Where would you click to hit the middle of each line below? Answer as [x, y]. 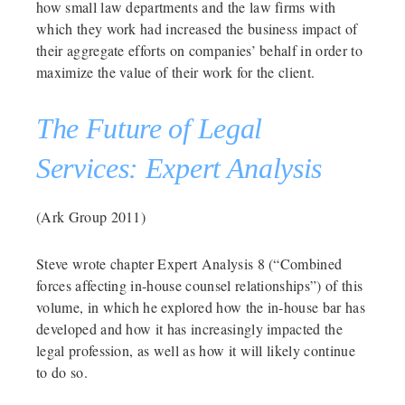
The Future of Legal [149, 128]
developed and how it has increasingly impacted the [190, 328]
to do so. [62, 372]
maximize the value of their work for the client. [176, 71]
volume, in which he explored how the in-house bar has [201, 306]
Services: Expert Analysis [179, 168]
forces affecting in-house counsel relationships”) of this [200, 285]
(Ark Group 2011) [91, 216]
